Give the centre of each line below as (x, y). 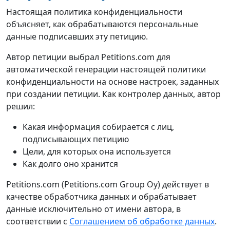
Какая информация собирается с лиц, (98, 127)
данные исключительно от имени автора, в (93, 209)
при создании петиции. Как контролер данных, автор (113, 94)
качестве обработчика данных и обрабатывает (101, 197)
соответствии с (38, 222)
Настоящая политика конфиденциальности (94, 12)
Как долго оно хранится (70, 164)
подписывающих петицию (76, 139)
